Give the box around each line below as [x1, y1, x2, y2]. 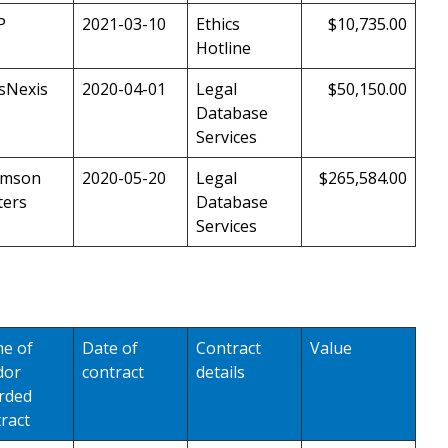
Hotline [196, 37, 251, 60]
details [196, 360, 245, 383]
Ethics [196, 13, 240, 36]
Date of [82, 336, 138, 359]
